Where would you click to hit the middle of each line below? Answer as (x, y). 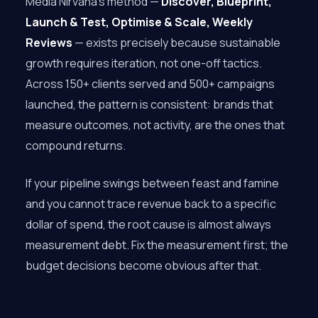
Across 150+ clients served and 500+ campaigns (150, 84)
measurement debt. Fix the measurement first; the (157, 245)
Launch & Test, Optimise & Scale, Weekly (139, 22)
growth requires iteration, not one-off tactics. (144, 63)
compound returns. (76, 146)
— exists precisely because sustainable (176, 43)
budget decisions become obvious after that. (143, 265)
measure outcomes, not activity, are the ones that (155, 125)
